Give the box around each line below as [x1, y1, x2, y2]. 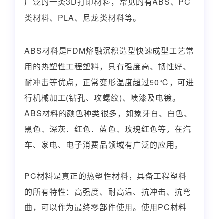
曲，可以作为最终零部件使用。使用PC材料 [24, 201, 187, 213]
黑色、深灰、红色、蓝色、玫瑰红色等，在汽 [24, 123, 191, 134]
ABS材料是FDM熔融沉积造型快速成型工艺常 [24, 44, 195, 56]
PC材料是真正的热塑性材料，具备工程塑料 [24, 170, 187, 181]
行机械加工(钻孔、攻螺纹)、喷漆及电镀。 [24, 91, 180, 103]
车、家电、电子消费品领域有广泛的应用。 [24, 138, 183, 150]
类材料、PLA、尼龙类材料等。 [24, 11, 141, 23]
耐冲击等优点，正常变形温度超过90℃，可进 [24, 76, 195, 88]
